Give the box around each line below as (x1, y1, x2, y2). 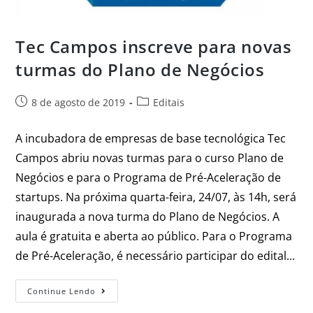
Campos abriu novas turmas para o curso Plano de (15, 150, 284, 166)
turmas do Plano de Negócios (15, 58, 265, 82)
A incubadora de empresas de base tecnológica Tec (15, 131, 286, 147)
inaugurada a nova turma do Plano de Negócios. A (15, 209, 280, 225)
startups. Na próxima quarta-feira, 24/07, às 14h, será (15, 189, 297, 205)
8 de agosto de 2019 (31, 96, 126, 110)
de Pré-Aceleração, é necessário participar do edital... (15, 248, 296, 264)
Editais (153, 96, 185, 110)
